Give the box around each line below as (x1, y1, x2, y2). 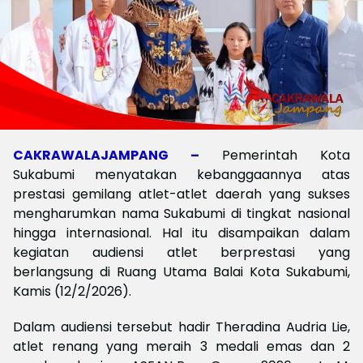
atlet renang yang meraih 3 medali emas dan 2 (13, 337, 350, 356)
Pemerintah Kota (221, 146, 351, 164)
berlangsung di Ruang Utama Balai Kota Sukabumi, (13, 263, 350, 281)
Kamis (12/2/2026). (13, 282, 131, 301)
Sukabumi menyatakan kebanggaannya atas (13, 165, 350, 184)
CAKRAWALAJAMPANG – (13, 146, 222, 164)
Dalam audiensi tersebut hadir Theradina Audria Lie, (13, 318, 350, 336)
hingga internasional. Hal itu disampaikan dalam (13, 224, 350, 242)
